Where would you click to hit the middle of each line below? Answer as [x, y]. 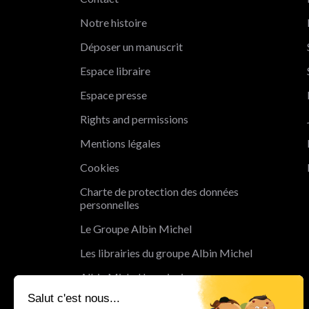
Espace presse [113, 94]
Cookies [100, 167]
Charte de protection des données [159, 191]
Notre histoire [113, 22]
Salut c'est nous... [74, 298]
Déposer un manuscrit [131, 46]
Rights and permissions [134, 119]
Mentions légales [120, 143]
